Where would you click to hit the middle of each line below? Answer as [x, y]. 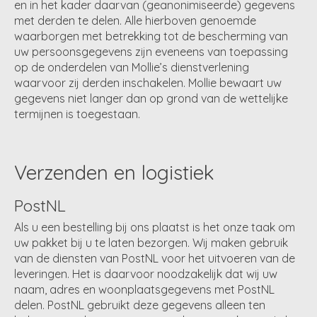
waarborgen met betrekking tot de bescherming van [151, 36]
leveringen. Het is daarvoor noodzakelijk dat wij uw [146, 273]
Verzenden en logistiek [114, 172]
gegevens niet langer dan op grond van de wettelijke [151, 98]
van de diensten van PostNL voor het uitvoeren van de [155, 258]
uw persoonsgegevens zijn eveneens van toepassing [151, 51]
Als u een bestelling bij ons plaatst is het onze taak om [155, 227]
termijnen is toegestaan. [77, 114]
